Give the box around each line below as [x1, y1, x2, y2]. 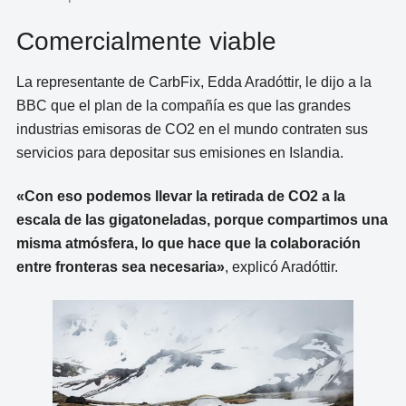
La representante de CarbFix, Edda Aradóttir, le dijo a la [15, 73, 372, 90]
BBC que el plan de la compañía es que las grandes [15, 97, 351, 113]
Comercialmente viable [15, 26, 276, 55]
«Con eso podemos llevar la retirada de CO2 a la [15, 188, 345, 205]
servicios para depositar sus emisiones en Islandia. [15, 144, 343, 160]
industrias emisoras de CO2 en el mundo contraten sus [15, 121, 368, 137]
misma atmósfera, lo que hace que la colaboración [15, 236, 361, 252]
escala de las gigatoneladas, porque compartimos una [15, 212, 388, 228]
